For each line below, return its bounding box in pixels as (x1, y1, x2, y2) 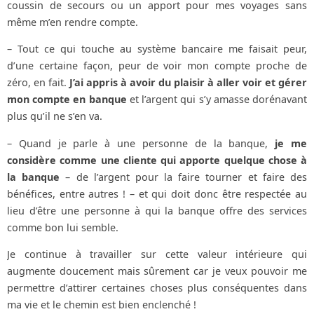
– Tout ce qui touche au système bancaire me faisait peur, (7, 42, 307, 56)
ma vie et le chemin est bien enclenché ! (7, 298, 196, 312)
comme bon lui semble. (7, 220, 118, 234)
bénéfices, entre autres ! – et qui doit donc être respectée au (7, 186, 307, 200)
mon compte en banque (7, 93, 127, 107)
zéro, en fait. (7, 76, 69, 90)
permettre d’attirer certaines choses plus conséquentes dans (7, 281, 307, 295)
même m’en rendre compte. (7, 15, 138, 29)
